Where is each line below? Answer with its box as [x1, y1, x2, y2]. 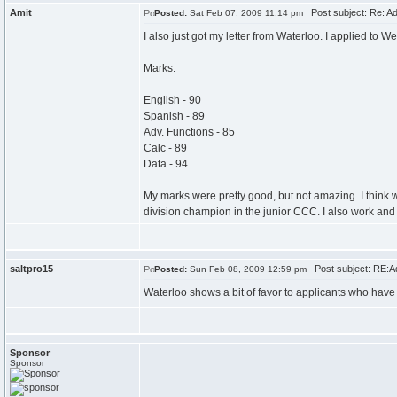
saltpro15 [10, 263, 53, 274]
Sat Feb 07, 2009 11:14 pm [187, 8, 303, 18]
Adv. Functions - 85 [144, 126, 235, 138]
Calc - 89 [144, 142, 187, 154]
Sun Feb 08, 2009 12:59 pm [187, 264, 307, 274]
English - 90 [144, 94, 201, 106]
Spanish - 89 [144, 110, 205, 122]
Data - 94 [144, 158, 188, 170]
